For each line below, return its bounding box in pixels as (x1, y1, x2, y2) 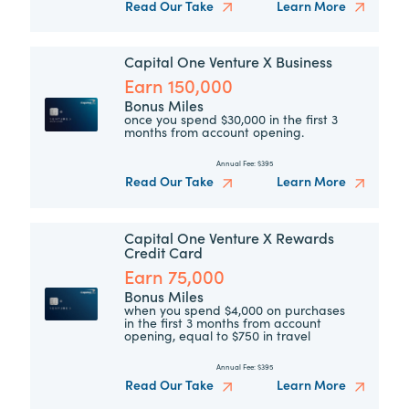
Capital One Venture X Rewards (124, 227, 335, 248)
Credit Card (124, 242, 204, 263)
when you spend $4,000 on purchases (124, 300, 346, 320)
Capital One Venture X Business (124, 51, 333, 72)
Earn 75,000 (124, 263, 225, 289)
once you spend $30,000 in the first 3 (124, 110, 339, 129)
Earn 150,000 (124, 72, 234, 99)
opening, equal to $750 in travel (124, 326, 311, 345)
